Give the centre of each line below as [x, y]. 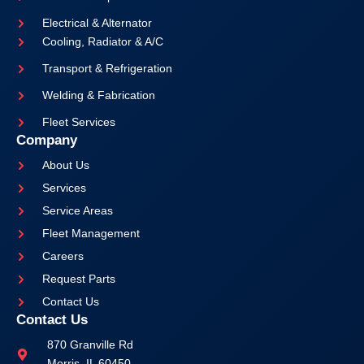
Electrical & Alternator [97, 23]
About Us [66, 165]
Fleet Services [79, 122]
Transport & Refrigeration [107, 68]
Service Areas [78, 210]
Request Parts [79, 279]
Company [47, 140]
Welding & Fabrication [99, 95]
